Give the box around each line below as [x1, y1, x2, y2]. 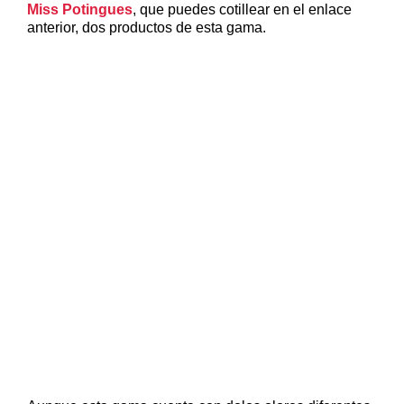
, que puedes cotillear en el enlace [133, 2, 352, 18]
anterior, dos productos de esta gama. [27, 20, 266, 36]
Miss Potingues [27, 2, 133, 18]
